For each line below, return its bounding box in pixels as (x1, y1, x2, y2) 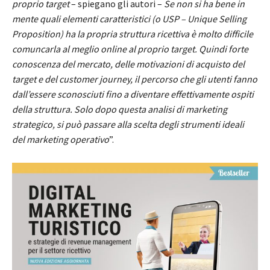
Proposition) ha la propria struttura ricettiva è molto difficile (12, 27, 253, 40)
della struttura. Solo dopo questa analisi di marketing (12, 102, 227, 115)
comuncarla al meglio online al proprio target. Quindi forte (12, 42, 248, 55)
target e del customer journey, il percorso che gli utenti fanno (12, 72, 257, 85)
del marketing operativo (12, 133, 109, 145)
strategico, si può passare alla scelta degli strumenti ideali (12, 118, 244, 130)
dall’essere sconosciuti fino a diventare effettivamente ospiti (12, 87, 254, 100)
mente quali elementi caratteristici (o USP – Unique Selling (12, 12, 246, 25)
